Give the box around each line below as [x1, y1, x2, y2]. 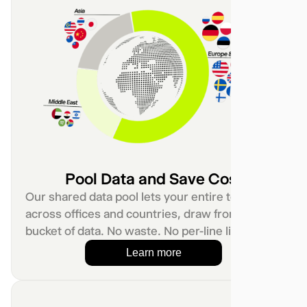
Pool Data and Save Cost [64, 169, 243, 189]
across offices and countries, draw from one [25, 207, 262, 221]
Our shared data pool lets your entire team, [25, 190, 257, 204]
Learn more [125, 247, 182, 259]
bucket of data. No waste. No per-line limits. [25, 224, 258, 238]
